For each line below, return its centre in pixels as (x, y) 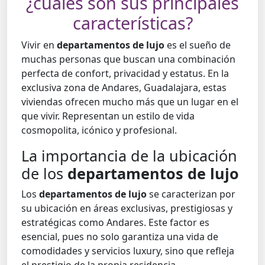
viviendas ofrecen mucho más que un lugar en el (130, 102)
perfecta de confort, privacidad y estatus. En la (125, 74)
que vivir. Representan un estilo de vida (108, 116)
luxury (147, 251)
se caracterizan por (191, 194)
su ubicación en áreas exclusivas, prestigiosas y (127, 209)
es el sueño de (198, 45)
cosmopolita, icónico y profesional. (99, 130)
